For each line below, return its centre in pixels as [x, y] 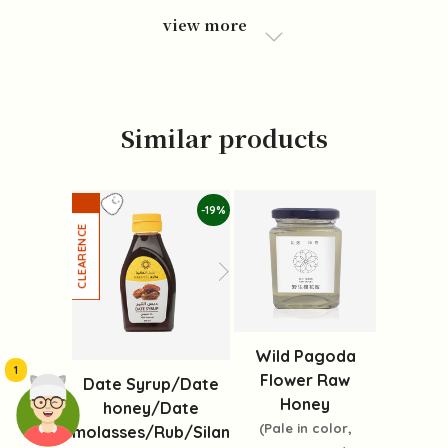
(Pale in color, [305, 427]
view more [205, 24]
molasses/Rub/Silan [151, 432]
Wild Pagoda [305, 355]
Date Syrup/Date [151, 384]
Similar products [224, 137]
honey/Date [151, 408]
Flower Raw [305, 379]
